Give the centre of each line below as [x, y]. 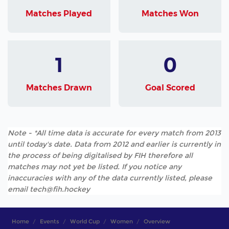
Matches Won [170, 13]
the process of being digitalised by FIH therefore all [100, 156]
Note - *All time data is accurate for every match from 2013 [114, 133]
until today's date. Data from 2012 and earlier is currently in [114, 144]
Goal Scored [170, 87]
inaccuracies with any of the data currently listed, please [110, 178]
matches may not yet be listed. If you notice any [95, 167]
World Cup [85, 222]
